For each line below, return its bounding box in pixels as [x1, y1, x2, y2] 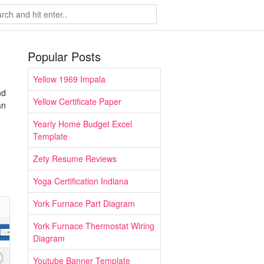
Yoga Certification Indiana [33, 175, 128, 187]
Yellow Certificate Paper [33, 95, 121, 107]
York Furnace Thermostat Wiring [33, 220, 154, 232]
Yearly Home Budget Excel [33, 118, 132, 130]
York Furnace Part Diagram [33, 197, 135, 209]
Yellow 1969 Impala [33, 73, 105, 85]
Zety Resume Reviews [33, 153, 117, 164]
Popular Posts [28, 48, 101, 65]
